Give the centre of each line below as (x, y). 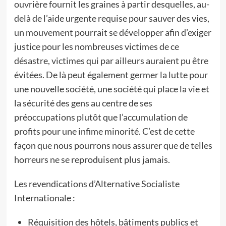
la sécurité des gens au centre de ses (83, 103)
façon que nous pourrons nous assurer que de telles (113, 145)
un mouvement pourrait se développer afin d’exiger (112, 32)
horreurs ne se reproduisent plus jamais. (92, 159)
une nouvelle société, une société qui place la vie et (111, 89)
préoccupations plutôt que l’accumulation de (101, 117)
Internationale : (44, 198)
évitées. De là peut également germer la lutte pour (111, 75)
